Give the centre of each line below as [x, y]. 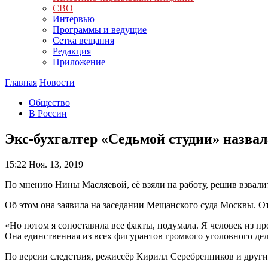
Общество [49, 103]
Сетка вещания [83, 40]
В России [48, 113]
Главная [21, 82]
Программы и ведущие [100, 30]
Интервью [74, 19]
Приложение [79, 62]
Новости [57, 82]
